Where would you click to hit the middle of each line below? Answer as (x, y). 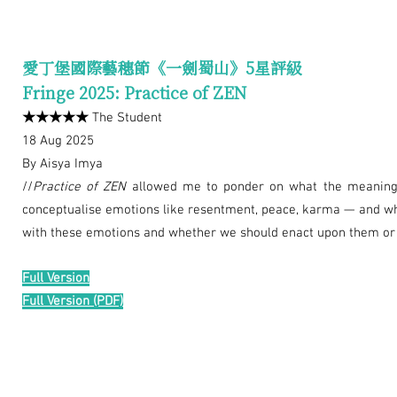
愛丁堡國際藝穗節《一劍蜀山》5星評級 (162, 68)
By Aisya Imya (62, 164)
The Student (125, 118)
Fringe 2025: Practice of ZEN (134, 93)
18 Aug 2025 (58, 141)
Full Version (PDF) (73, 302)
